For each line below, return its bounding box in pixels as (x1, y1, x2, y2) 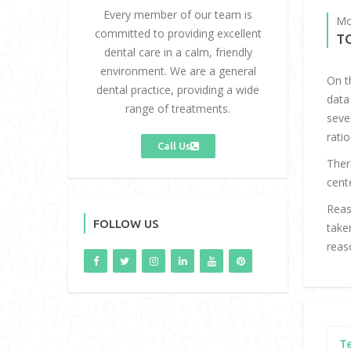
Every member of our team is (103, 7, 252, 22)
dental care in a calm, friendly (103, 45, 252, 60)
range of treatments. (125, 101, 230, 116)
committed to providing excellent (94, 26, 262, 41)
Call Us (157, 140, 190, 151)
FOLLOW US (93, 217, 159, 230)
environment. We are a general (100, 63, 256, 78)
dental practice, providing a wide (96, 82, 259, 97)
